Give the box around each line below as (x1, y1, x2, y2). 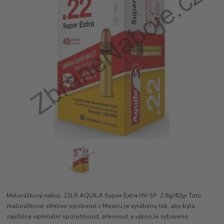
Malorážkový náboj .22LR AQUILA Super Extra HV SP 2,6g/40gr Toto (6, 191, 202, 199)
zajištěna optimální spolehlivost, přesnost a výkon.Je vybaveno (6, 212, 189, 220)
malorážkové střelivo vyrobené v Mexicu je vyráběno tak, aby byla (6, 201, 195, 210)
